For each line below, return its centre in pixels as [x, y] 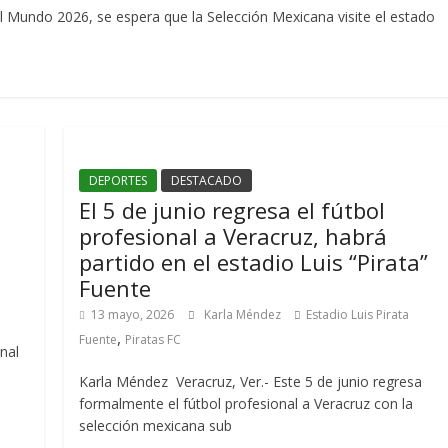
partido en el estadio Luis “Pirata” [254, 262]
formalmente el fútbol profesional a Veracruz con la [246, 403]
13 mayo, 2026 [133, 314]
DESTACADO [207, 180]
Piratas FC [153, 339]
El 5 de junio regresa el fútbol [232, 210]
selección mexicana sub [156, 425]
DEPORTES [118, 180]
